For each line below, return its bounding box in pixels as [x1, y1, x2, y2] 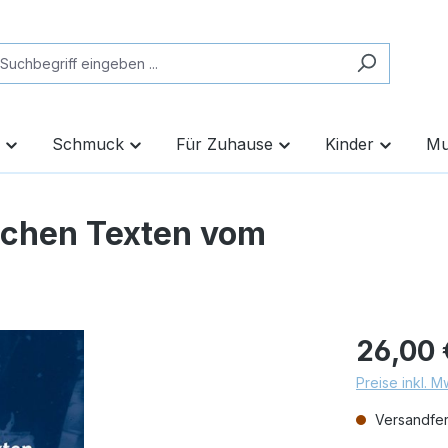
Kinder [325, 134, 374, 154]
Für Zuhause [176, 134, 273, 154]
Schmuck [52, 134, 124, 154]
